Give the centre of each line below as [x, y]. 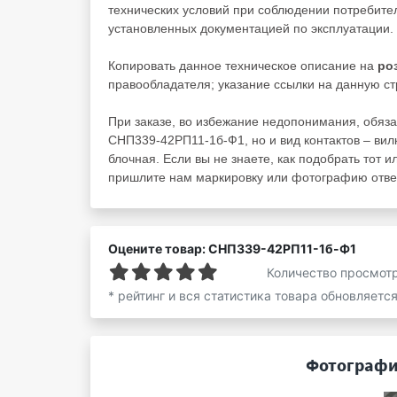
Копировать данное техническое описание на [243, 66]
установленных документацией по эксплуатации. [251, 28]
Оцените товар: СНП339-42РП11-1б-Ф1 [232, 249]
